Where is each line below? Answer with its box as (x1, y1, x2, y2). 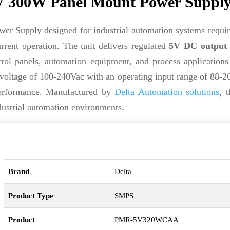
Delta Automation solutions (114, 87, 220, 97)
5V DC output (169, 41, 227, 51)
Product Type (8, 191, 54, 200)
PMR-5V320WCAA (114, 216, 179, 224)
